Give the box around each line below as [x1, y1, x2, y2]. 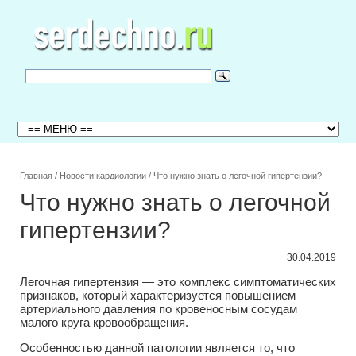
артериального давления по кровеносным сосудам [20, 302, 297, 316]
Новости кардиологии [60, 171, 146, 180]
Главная [20, 171, 52, 180]
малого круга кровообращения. [20, 315, 188, 330]
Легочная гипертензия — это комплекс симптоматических [20, 275, 336, 289]
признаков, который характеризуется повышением [20, 288, 296, 303]
